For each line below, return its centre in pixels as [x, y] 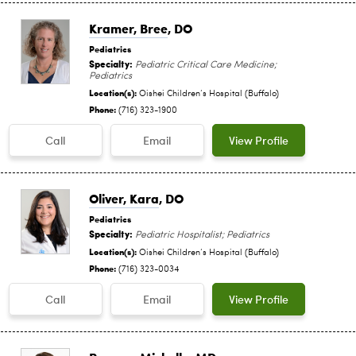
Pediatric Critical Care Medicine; [205, 65]
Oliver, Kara [124, 198]
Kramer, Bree [128, 28]
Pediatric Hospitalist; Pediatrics [201, 235]
